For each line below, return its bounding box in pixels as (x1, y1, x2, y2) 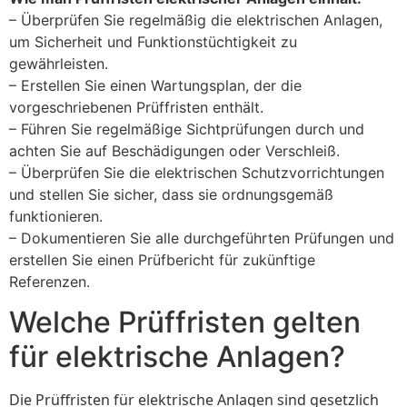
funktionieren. (9, 206, 103, 225)
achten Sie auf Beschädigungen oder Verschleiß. (9, 141, 340, 160)
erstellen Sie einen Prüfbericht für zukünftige (9, 250, 315, 269)
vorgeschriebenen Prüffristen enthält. (9, 97, 263, 116)
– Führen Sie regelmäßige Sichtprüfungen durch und (9, 119, 364, 138)
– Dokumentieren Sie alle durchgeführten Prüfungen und (9, 228, 394, 247)
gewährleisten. (9, 54, 108, 73)
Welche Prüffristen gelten (9, 304, 361, 341)
